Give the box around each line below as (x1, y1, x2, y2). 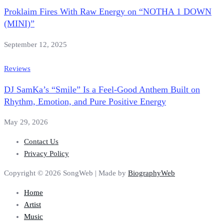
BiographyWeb (128, 169, 175, 177)
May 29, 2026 (4, 118, 48, 126)
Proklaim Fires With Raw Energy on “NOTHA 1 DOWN (4, 6, 211, 17)
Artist (24, 200, 41, 209)
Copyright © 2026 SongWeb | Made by (4, 169, 128, 177)
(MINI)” (4, 18, 34, 29)
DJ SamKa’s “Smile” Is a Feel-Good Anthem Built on (4, 84, 200, 94)
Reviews (4, 64, 30, 72)
